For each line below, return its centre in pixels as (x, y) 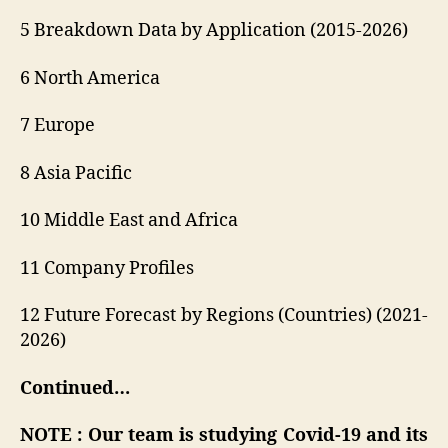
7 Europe (57, 126)
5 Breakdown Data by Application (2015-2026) (214, 31)
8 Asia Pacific (76, 173)
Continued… (75, 388)
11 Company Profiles (107, 268)
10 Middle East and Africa (129, 221)
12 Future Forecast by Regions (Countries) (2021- (224, 316)
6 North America (90, 78)
